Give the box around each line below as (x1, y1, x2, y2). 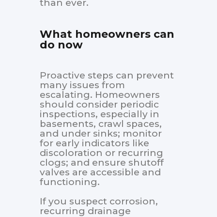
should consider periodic (40, 99, 159, 110)
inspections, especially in (40, 108, 159, 120)
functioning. (40, 176, 100, 188)
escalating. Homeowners (40, 89, 160, 101)
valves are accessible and (40, 167, 161, 178)
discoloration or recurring (40, 147, 163, 159)
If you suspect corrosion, (40, 196, 158, 207)
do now (40, 38, 83, 52)
